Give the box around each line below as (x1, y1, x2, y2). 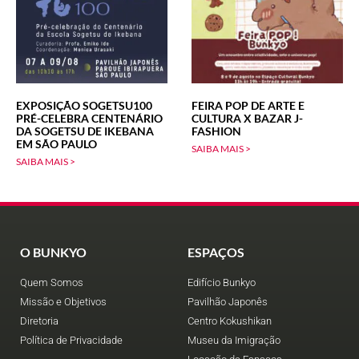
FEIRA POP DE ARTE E (192, 98, 305, 112)
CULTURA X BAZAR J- (192, 111, 303, 125)
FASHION (192, 123, 241, 138)
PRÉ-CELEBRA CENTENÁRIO (16, 111, 163, 125)
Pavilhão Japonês (188, 295, 268, 308)
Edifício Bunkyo (188, 276, 256, 288)
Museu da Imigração (188, 333, 280, 346)
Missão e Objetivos (20, 295, 107, 308)
